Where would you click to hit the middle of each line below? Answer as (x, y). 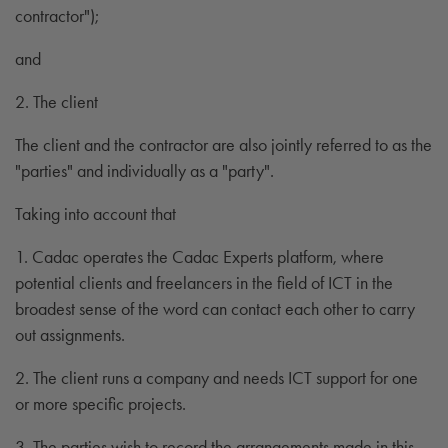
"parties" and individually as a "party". (146, 170)
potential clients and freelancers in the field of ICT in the (204, 282)
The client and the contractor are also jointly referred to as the (223, 144)
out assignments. (70, 334)
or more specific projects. (100, 403)
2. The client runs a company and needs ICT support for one (216, 377)
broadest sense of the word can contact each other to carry (215, 308)
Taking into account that (95, 213)
